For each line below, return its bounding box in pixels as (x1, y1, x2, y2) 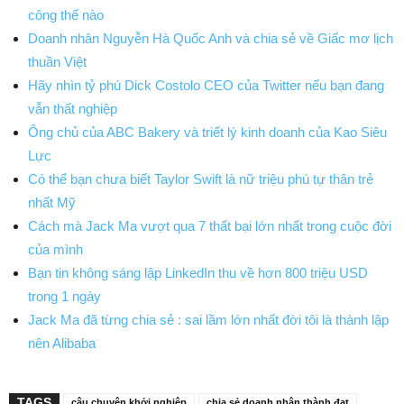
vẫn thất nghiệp (28, 101, 117, 117)
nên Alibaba (28, 335, 96, 352)
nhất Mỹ (28, 195, 76, 211)
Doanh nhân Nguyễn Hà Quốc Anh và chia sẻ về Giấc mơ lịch (28, 31, 393, 47)
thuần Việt (28, 54, 87, 70)
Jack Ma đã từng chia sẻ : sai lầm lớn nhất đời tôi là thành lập (28, 312, 389, 328)
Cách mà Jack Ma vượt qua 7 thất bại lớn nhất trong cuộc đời (28, 218, 391, 234)
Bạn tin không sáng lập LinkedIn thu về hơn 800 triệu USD (28, 265, 368, 281)
